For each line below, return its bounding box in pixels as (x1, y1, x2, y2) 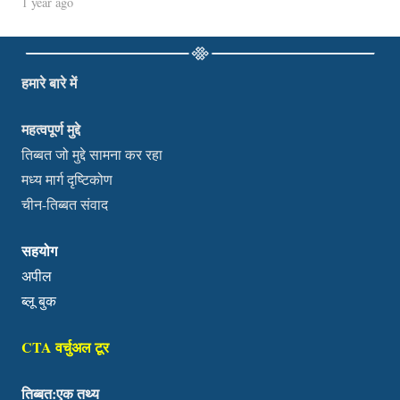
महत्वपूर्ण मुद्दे (21, 119, 80, 140)
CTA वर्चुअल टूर (21, 337, 109, 358)
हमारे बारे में (21, 72, 77, 94)
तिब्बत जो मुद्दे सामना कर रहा (21, 145, 162, 164)
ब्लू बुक (21, 291, 56, 311)
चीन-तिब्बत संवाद (21, 195, 108, 214)
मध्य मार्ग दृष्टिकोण (21, 170, 112, 189)
